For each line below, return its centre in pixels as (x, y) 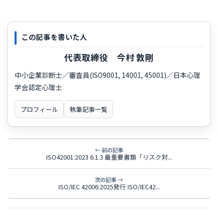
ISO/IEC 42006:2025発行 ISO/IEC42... (109, 186)
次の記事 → (109, 179)
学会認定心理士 (38, 87)
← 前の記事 (109, 150)
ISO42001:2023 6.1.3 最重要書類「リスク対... (109, 157)
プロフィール (39, 109)
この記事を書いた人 (54, 36)
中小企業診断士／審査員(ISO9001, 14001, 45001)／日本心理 (108, 75)
